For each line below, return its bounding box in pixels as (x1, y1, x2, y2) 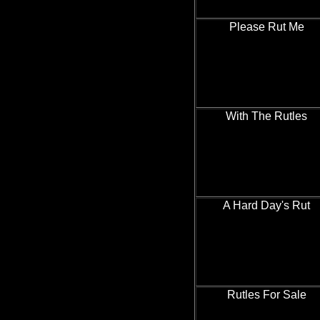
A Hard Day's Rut (223, 199, 310, 211)
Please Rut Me (229, 21, 304, 33)
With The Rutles (226, 110, 307, 122)
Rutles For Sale (226, 289, 306, 301)
